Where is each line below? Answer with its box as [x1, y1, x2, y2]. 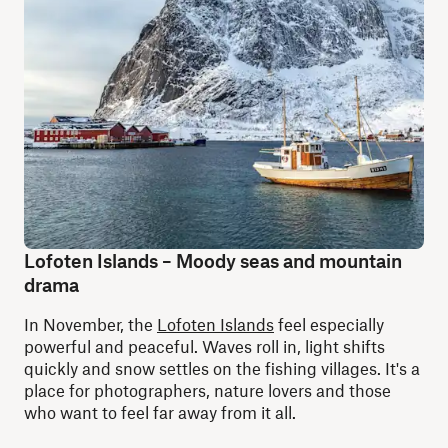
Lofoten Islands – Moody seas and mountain [24, 249, 402, 272]
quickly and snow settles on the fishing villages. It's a [24, 358, 420, 378]
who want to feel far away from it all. [24, 402, 296, 422]
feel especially [274, 314, 384, 334]
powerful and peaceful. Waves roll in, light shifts [24, 336, 385, 356]
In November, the [24, 314, 157, 334]
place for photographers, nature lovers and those [24, 380, 391, 400]
